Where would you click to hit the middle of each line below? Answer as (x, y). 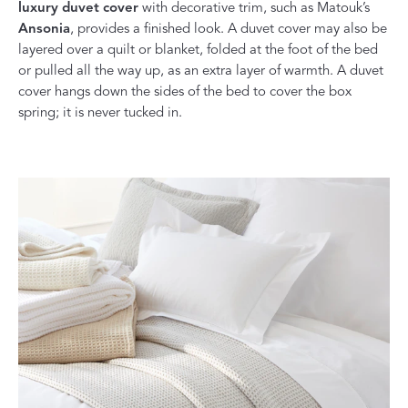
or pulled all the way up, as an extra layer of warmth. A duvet (201, 70)
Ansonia (44, 28)
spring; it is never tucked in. (100, 112)
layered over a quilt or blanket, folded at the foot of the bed (198, 49)
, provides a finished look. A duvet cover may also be (229, 28)
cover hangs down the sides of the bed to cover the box (185, 91)
